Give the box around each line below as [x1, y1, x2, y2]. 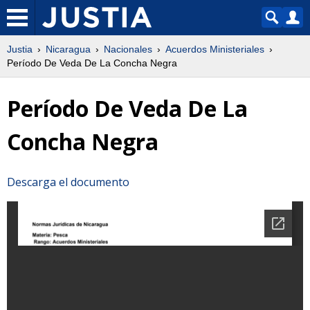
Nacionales [104, 44, 152, 55]
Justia [7, 44, 33, 55]
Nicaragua [46, 44, 91, 55]
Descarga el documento [7, 174, 129, 190]
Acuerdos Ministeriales [165, 44, 264, 55]
